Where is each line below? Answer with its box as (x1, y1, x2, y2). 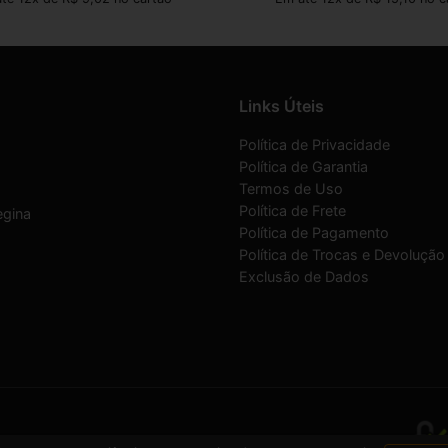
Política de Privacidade (239, 135, 390, 153)
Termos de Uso (239, 179, 343, 197)
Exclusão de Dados (239, 267, 369, 285)
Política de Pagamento (239, 223, 389, 241)
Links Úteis (239, 95, 324, 116)
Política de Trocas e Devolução (239, 245, 445, 263)
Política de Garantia (239, 157, 368, 175)
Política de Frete (239, 201, 346, 219)
